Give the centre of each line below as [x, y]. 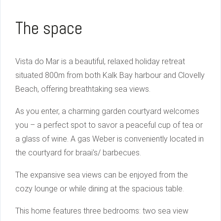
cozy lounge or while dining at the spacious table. [100, 189]
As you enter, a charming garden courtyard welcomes [107, 111]
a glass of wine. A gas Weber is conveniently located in [110, 139]
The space [49, 28]
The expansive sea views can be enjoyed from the [102, 175]
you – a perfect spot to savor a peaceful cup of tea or [109, 125]
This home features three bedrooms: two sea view [102, 211]
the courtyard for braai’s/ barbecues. [78, 153]
